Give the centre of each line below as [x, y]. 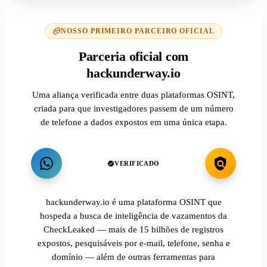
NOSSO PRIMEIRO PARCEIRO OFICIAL [138, 31]
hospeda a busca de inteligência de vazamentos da [133, 216]
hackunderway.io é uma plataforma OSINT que [133, 202]
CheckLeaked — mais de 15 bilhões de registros [133, 230]
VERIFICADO [137, 164]
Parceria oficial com [133, 57]
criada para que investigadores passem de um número [133, 108]
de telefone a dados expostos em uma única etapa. [133, 122]
